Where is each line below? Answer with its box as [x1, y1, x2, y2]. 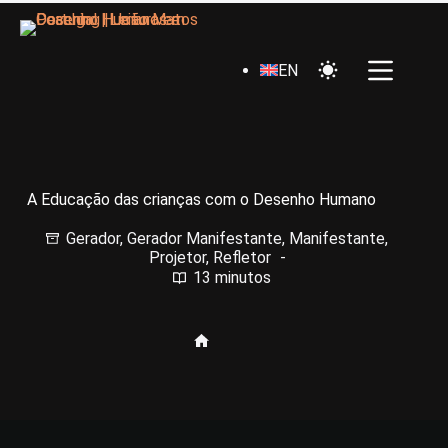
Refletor [212, 247, 271, 267]
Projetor [148, 247, 206, 267]
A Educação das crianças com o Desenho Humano [27, 189, 377, 209]
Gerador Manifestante [127, 228, 283, 248]
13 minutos [192, 268, 271, 288]
